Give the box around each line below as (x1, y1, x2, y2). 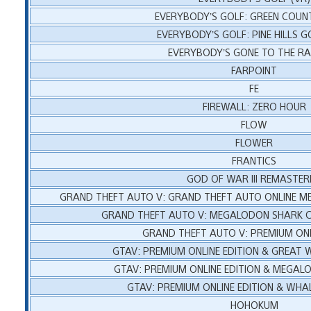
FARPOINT (231, 62, 278, 76)
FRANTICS (232, 153, 277, 167)
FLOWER (235, 135, 274, 149)
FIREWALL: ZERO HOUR (202, 99, 306, 112)
